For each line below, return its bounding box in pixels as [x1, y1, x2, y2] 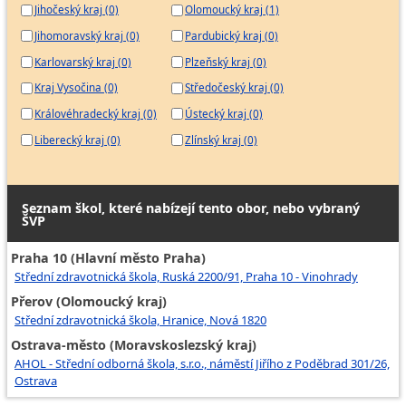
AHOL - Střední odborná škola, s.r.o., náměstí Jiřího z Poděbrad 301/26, [14, 355, 390, 372]
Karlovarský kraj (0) [34, 53, 131, 69]
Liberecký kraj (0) [34, 131, 121, 147]
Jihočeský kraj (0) [34, 2, 119, 17]
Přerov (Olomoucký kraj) [11, 293, 167, 310]
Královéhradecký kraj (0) [34, 106, 157, 121]
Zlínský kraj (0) [185, 131, 257, 147]
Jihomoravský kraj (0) [34, 27, 140, 43]
